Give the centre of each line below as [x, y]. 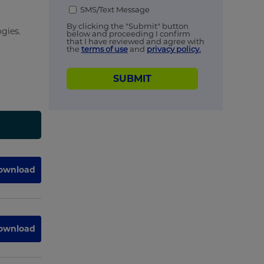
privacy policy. [174, 49]
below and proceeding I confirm [128, 34]
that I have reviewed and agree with [135, 42]
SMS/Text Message [115, 10]
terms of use [104, 49]
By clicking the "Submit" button [127, 26]
